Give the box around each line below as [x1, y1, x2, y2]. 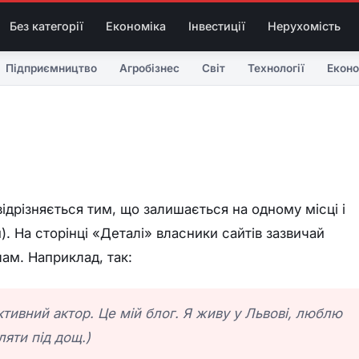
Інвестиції [188, 18, 245, 33]
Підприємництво [6, 61, 97, 75]
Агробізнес [119, 61, 179, 75]
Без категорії [9, 18, 83, 33]
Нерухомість [267, 18, 341, 33]
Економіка [105, 18, 166, 33]
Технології [248, 61, 305, 75]
